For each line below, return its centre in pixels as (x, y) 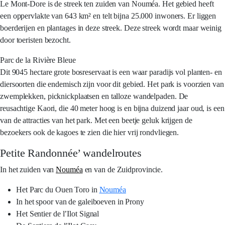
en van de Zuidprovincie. (123, 170)
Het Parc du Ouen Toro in (58, 190)
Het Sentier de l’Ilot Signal (58, 214)
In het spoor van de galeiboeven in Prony (80, 202)
